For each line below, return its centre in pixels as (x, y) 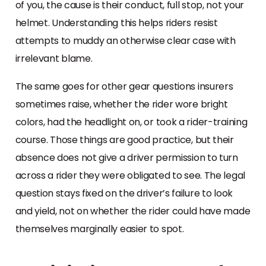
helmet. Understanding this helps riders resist (116, 23)
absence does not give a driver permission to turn (126, 157)
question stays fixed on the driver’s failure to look (124, 193)
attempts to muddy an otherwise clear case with (125, 40)
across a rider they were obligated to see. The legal (130, 175)
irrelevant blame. (54, 58)
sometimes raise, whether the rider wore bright (121, 104)
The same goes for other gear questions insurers (124, 86)
